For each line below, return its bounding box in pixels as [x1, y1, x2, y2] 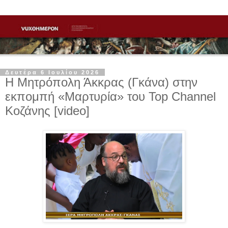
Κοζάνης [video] [5, 104, 90, 118]
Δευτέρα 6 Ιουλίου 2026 [5, 69, 100, 76]
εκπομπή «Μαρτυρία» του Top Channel [5, 90, 216, 104]
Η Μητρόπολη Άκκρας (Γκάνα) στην [5, 75, 197, 90]
